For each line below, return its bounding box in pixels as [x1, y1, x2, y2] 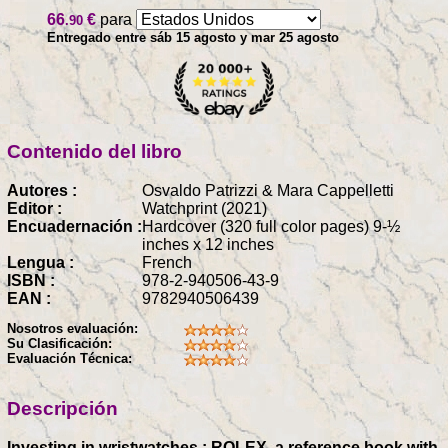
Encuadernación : [7, 217, 142, 235]
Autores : [7, 181, 77, 199]
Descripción [7, 398, 118, 420]
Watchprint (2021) [142, 199, 267, 217]
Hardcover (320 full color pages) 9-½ [142, 217, 400, 235]
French [142, 253, 192, 271]
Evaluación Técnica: [7, 351, 132, 367]
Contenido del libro [7, 141, 182, 163]
